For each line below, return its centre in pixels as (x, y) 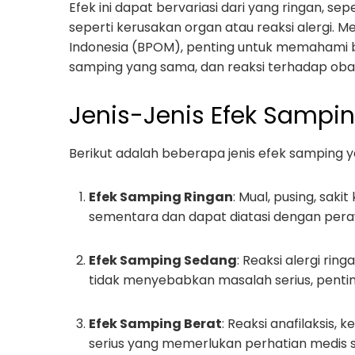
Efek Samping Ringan (161, 197)
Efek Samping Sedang (163, 260)
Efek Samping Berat (155, 324)
